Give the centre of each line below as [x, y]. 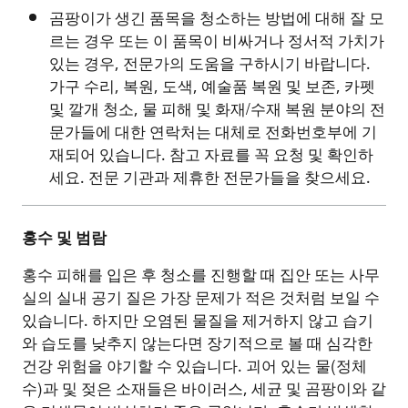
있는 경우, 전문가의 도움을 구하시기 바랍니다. [210, 64]
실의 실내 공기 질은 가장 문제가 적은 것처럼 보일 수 [201, 299]
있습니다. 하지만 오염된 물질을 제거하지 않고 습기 [198, 322]
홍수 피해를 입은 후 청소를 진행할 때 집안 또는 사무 [201, 276]
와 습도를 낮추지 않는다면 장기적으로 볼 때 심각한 [197, 345]
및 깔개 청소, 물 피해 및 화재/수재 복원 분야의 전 [217, 110]
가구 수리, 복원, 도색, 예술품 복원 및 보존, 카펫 [212, 87]
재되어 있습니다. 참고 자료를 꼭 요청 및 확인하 [211, 155]
